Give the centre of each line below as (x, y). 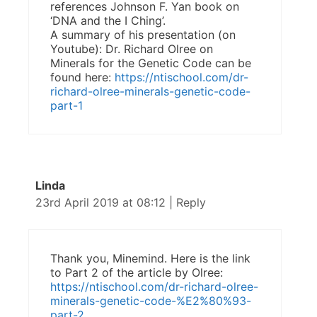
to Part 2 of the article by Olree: (137, 272)
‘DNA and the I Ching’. (108, 21)
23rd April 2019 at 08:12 (102, 202)
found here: (82, 77)
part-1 (67, 105)
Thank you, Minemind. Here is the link (150, 258)
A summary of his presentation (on (143, 35)
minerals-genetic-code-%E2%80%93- (151, 301)
